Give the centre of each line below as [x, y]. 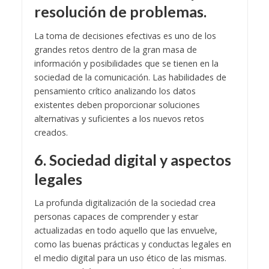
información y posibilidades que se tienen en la [126, 63]
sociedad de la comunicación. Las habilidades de [130, 77]
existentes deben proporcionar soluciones [117, 104]
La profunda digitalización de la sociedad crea [125, 203]
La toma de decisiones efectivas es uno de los [125, 35]
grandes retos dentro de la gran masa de [115, 49]
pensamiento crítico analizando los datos [115, 91]
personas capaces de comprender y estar [116, 217]
